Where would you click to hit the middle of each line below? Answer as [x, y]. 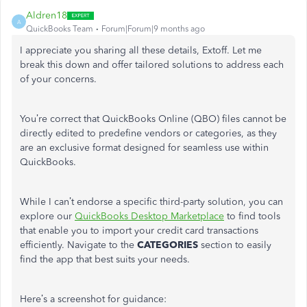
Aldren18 [47, 15]
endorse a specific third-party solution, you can [179, 202]
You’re [34, 119]
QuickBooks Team [60, 29]
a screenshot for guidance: [107, 299]
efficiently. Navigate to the [78, 245]
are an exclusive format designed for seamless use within [144, 148]
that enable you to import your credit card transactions [139, 231]
